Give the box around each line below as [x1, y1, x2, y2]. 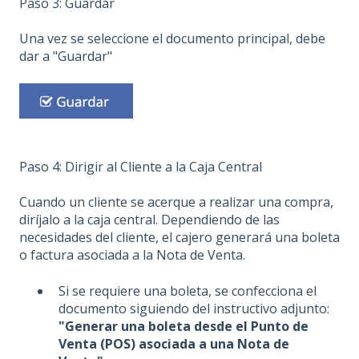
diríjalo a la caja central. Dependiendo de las [19, 211, 280, 229]
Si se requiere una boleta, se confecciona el [58, 281, 317, 300]
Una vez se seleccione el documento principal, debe [19, 30, 325, 48]
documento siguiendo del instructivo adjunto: [58, 299, 329, 317]
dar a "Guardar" [19, 47, 112, 66]
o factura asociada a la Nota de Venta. [19, 246, 248, 264]
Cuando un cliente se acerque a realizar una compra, [19, 193, 333, 212]
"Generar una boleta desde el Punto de [58, 317, 309, 335]
